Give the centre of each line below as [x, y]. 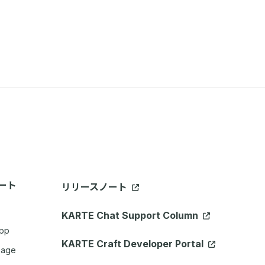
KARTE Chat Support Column [131, 215]
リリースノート [95, 187]
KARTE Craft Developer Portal [133, 243]
